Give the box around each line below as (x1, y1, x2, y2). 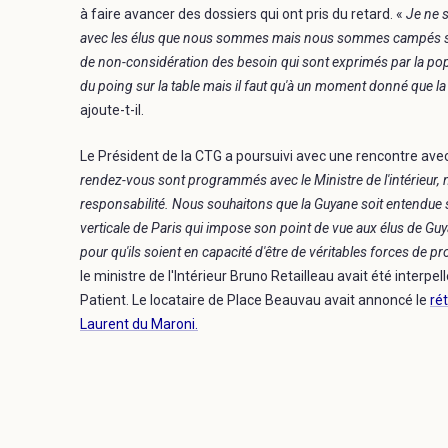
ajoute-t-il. (80, 101, 144, 118)
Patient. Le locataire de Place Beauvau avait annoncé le (80, 291, 430, 308)
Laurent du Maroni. (80, 315, 198, 332)
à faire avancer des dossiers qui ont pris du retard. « (80, 5, 403, 22)
